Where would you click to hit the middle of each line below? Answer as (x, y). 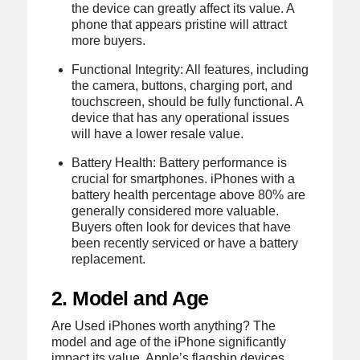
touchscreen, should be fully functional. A (188, 102)
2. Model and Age (130, 298)
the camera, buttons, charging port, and (182, 86)
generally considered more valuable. (176, 211)
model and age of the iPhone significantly (168, 342)
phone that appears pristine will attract (180, 25)
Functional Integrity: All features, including (190, 70)
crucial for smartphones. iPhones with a (184, 179)
